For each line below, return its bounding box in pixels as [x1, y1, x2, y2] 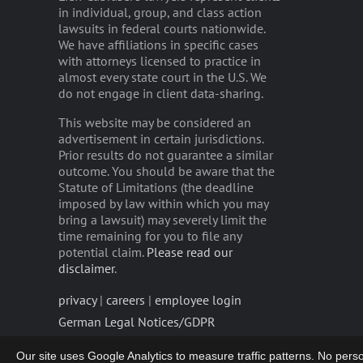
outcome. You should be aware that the [58, 163, 275, 179]
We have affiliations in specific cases [58, 36, 258, 53]
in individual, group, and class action [58, 4, 262, 20]
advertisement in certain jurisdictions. [58, 130, 263, 147]
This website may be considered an [58, 114, 251, 130]
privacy [58, 292, 96, 308]
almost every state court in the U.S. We [58, 69, 267, 85]
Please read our [147, 244, 233, 260]
